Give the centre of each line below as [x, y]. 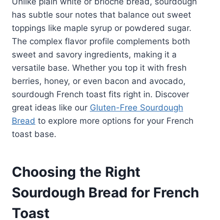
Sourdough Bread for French [105, 192]
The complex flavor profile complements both [101, 41]
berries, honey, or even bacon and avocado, [99, 81]
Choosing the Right [76, 172]
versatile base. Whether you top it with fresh [99, 68]
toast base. [34, 134]
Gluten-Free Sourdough [137, 107]
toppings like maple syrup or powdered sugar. [102, 28]
